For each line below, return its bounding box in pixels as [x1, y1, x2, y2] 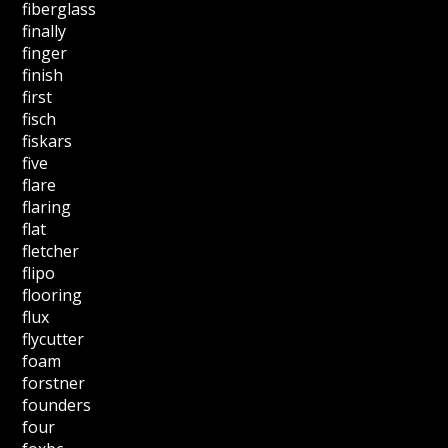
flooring [22, 284, 83, 306]
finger [22, 42, 68, 64]
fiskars [22, 130, 73, 152]
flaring [22, 196, 72, 218]
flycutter [22, 328, 85, 350]
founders [22, 394, 92, 416]
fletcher [22, 240, 80, 262]
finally [22, 20, 67, 42]
